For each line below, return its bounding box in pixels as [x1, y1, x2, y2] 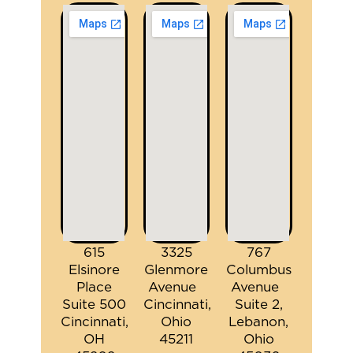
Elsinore [69, 262, 121, 278]
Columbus [225, 262, 292, 278]
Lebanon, [229, 314, 289, 330]
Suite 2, [234, 296, 283, 313]
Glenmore [144, 262, 209, 278]
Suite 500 [62, 296, 127, 313]
